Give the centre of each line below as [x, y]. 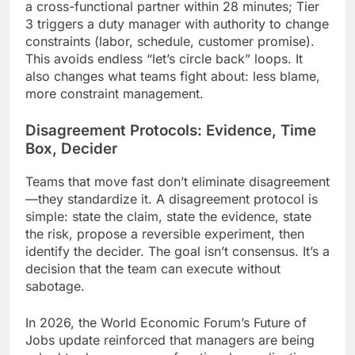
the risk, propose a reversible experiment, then [165, 233]
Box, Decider [71, 149]
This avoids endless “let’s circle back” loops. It [164, 59]
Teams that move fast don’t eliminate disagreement [177, 181]
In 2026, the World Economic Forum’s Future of [166, 322]
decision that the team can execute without [153, 268]
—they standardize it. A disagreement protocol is [172, 198]
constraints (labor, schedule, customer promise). [170, 42]
